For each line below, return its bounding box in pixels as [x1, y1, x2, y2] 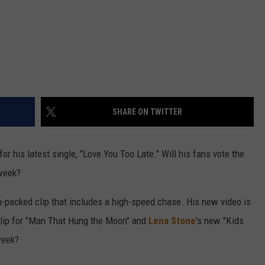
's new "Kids [196, 215, 244, 227]
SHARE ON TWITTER [112, 107, 182, 117]
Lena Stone [148, 215, 196, 227]
